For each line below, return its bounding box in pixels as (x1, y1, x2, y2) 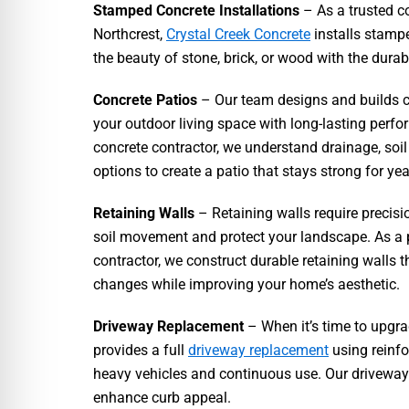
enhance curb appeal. (93, 388, 231, 406)
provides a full (93, 341, 188, 359)
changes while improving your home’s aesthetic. (93, 275, 400, 293)
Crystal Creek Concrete (166, 25, 310, 43)
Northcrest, (93, 25, 166, 43)
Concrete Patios (93, 90, 201, 109)
